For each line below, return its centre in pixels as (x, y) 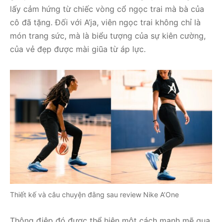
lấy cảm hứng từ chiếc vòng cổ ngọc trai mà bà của (107, 9)
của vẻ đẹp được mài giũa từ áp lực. (78, 49)
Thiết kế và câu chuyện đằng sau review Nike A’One (94, 194)
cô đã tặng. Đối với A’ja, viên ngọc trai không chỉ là (105, 23)
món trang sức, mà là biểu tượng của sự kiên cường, (108, 36)
